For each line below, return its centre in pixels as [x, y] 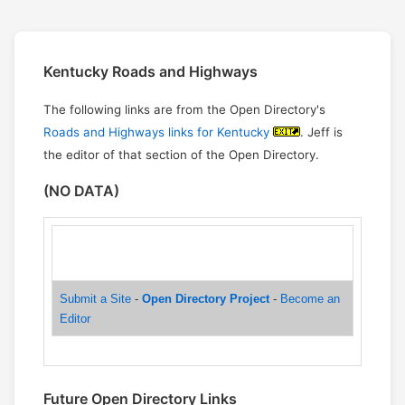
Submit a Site [95, 299]
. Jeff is [321, 132]
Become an [310, 299]
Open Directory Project [206, 299]
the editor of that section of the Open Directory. [181, 155]
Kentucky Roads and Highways [151, 72]
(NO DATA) [81, 191]
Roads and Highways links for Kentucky [156, 132]
